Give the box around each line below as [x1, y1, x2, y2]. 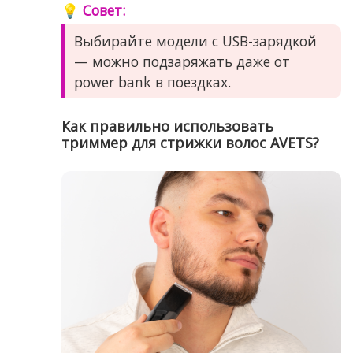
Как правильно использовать [61, 116, 273, 136]
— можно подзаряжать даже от [73, 51, 290, 71]
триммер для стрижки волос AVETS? [61, 132, 319, 152]
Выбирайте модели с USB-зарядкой [73, 31, 317, 50]
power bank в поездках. [73, 72, 231, 91]
